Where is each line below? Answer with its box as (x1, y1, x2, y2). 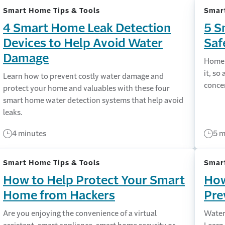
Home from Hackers (3, 189, 115, 201)
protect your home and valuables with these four (3, 84, 170, 92)
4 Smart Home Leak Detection (3, 22, 171, 34)
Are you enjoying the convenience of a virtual (3, 209, 157, 217)
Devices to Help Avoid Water (3, 37, 163, 49)
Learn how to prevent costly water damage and (3, 72, 164, 80)
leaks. (3, 108, 23, 116)
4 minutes (12, 130, 46, 137)
